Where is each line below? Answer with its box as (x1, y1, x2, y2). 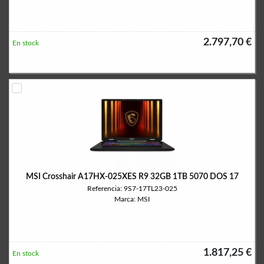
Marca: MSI (114, 196, 150, 203)
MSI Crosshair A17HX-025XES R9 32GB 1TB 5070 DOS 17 (25, 173, 239, 181)
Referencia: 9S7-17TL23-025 (87, 185, 177, 192)
